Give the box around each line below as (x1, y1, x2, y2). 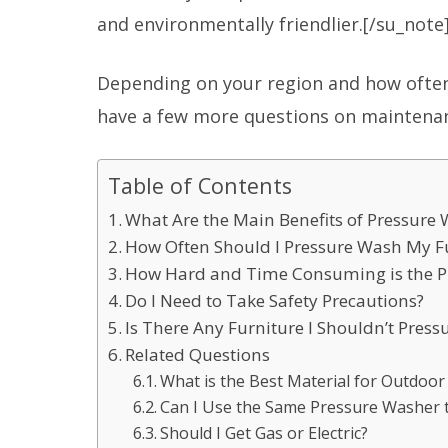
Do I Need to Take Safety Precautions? (124, 288, 424, 312)
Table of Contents (107, 170, 292, 200)
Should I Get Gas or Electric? (160, 421, 369, 444)
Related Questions (124, 342, 270, 366)
